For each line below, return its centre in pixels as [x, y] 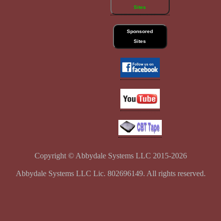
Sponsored [140, 31]
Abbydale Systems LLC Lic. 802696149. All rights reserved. [110, 173]
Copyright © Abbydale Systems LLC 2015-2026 [110, 156]
